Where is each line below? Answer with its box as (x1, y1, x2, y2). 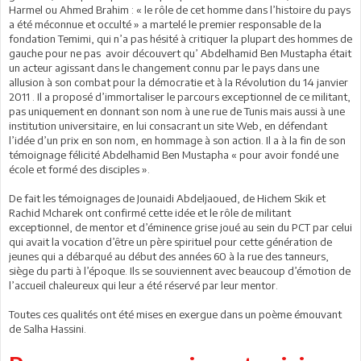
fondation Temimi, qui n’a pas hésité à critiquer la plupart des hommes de (9, 32, 352, 46)
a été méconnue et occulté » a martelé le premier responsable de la (9, 18, 322, 31)
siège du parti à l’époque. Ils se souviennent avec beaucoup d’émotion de (9, 264, 351, 278)
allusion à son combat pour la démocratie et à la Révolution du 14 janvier (9, 76, 348, 89)
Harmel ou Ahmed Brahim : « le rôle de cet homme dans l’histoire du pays (9, 3, 351, 17)
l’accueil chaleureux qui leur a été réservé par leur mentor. (9, 279, 278, 293)
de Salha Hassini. (9, 322, 86, 336)
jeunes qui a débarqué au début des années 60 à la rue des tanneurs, (9, 250, 329, 263)
